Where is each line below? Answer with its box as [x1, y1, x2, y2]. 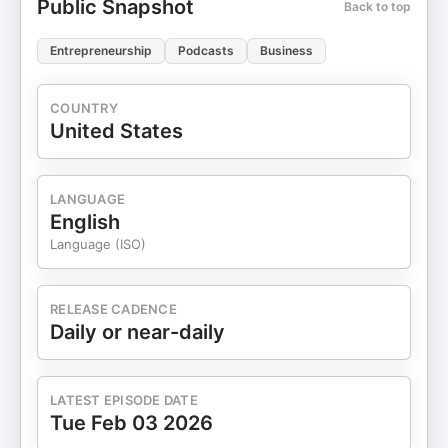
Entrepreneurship [50, 43, 152, 58]
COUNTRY [50, 100, 118, 116]
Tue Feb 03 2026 [50, 411, 213, 435]
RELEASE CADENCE [50, 301, 177, 317]
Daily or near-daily [50, 320, 225, 344]
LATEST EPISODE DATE [50, 392, 198, 408]
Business [260, 43, 313, 58]
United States [50, 119, 183, 143]
